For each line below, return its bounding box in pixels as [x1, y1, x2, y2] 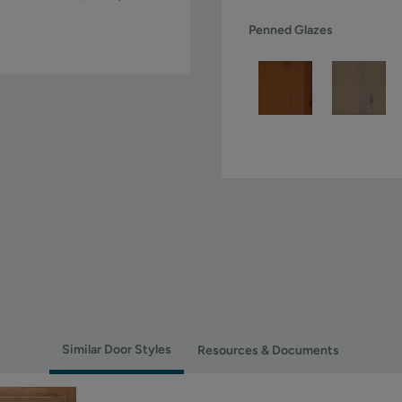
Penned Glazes [249, 22, 334, 38]
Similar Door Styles [62, 342, 171, 357]
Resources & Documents [197, 343, 339, 358]
